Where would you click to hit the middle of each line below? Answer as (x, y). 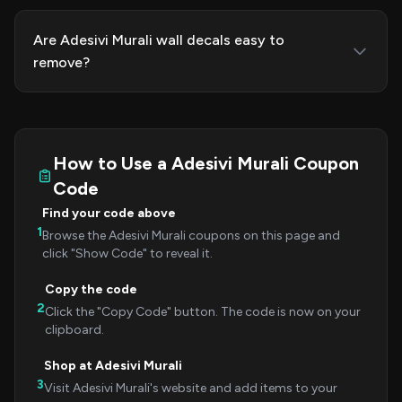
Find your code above (109, 213)
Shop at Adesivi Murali (113, 366)
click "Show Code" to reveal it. (127, 253)
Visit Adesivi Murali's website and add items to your (191, 388)
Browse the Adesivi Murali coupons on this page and (191, 236)
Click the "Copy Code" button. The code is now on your (203, 312)
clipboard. (74, 330)
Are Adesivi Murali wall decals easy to (159, 40)
